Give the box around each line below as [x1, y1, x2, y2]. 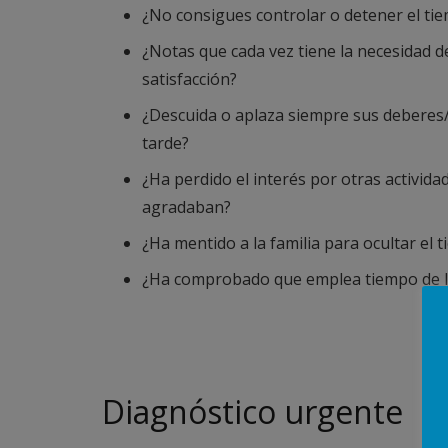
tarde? [142, 132, 189, 154]
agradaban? [142, 196, 231, 218]
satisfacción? [142, 68, 237, 90]
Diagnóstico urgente [102, 390, 403, 433]
